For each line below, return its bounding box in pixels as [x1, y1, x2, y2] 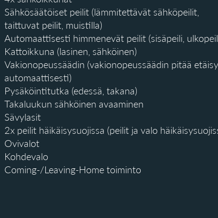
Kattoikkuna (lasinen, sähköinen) [4, 45, 137, 57]
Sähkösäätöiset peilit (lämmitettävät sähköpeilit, [4, 6, 199, 18]
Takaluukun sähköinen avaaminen [4, 98, 144, 109]
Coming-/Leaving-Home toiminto [4, 163, 141, 175]
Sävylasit [4, 111, 41, 123]
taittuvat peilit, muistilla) [4, 19, 102, 31]
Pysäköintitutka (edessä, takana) [4, 85, 137, 96]
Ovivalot [4, 137, 39, 149]
